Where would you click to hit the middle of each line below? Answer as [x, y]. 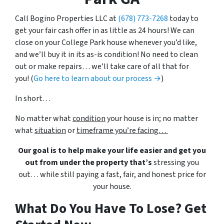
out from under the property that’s [88, 163]
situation [50, 131]
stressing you [175, 163]
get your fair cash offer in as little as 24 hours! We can [105, 31]
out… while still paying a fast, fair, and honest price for [112, 175]
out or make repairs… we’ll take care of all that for [102, 67]
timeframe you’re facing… [122, 131]
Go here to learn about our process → [97, 79]
